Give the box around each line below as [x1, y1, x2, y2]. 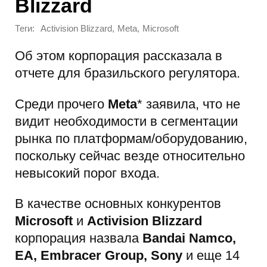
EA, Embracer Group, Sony [15, 247, 186, 263]
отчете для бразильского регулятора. [15, 66, 240, 81]
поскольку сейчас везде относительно [15, 148, 245, 163]
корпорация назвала [15, 230, 142, 246]
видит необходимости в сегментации [15, 113, 238, 129]
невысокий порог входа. [15, 165, 160, 181]
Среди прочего [15, 96, 108, 111]
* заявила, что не [137, 96, 240, 111]
